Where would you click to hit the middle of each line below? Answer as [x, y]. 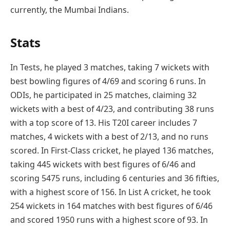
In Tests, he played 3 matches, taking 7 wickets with [110, 68]
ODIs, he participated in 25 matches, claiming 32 [103, 95]
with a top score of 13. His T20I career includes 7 [104, 123]
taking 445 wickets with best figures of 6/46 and [103, 165]
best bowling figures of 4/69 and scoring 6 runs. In [108, 81]
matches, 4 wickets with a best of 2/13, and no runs [109, 137]
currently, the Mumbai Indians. [71, 9]
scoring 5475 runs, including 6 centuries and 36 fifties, [115, 178]
